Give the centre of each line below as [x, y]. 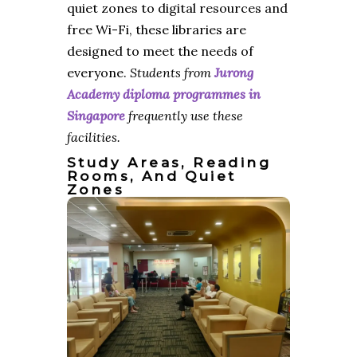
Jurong [234, 73]
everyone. [98, 73]
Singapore [96, 116]
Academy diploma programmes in [164, 94]
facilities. [94, 137]
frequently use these [184, 116]
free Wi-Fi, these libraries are [157, 30]
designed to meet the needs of [160, 51]
